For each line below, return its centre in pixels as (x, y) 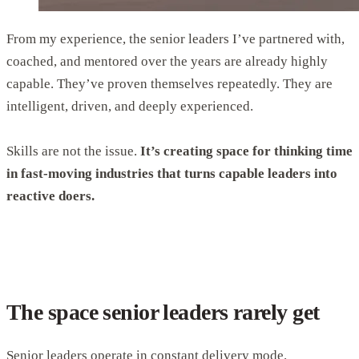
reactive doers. (50, 196)
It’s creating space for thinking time (246, 151)
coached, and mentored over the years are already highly (167, 62)
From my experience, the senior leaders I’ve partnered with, (175, 39)
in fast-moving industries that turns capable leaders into (172, 174)
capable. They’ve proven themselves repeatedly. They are (169, 84)
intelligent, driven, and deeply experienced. (130, 107)
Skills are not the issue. (73, 151)
